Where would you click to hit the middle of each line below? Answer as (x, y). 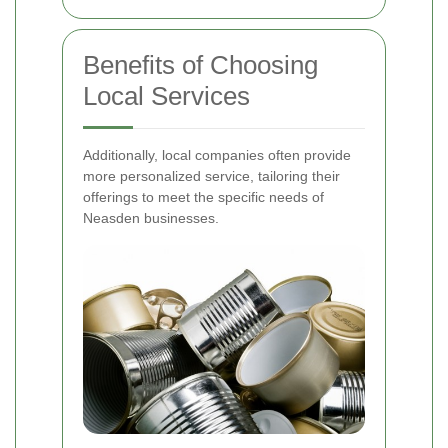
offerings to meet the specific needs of (203, 196)
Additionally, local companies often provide (217, 154)
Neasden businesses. (151, 217)
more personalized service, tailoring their (211, 175)
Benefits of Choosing (200, 64)
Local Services (166, 95)
